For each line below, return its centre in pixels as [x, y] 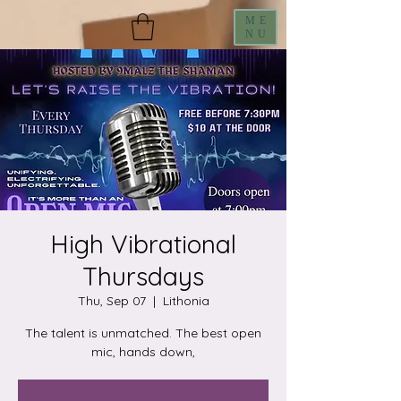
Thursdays [143, 276]
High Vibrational [143, 243]
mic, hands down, [143, 351]
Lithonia [186, 300]
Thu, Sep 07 [111, 300]
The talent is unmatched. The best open [143, 333]
